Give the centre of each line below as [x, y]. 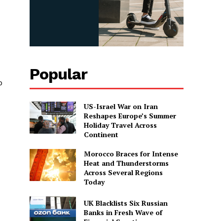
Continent [101, 134]
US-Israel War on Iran [121, 106]
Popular [59, 74]
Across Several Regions [123, 172]
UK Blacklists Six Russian [126, 203]
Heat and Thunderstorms [126, 163]
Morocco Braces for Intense [131, 153]
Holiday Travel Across [120, 125]
